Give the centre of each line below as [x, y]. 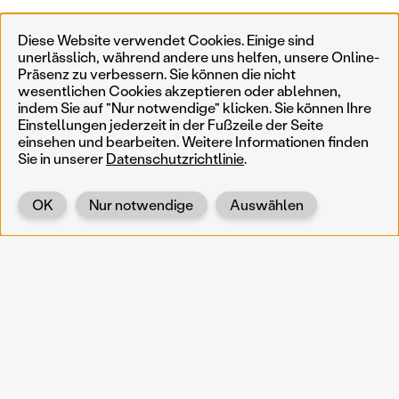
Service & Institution [278, 375]
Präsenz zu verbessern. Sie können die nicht [157, 73]
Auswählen [266, 204]
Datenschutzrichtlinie [175, 158]
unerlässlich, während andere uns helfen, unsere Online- [199, 56]
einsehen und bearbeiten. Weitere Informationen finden [193, 141]
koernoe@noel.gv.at [86, 375]
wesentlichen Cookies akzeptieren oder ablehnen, [179, 90]
